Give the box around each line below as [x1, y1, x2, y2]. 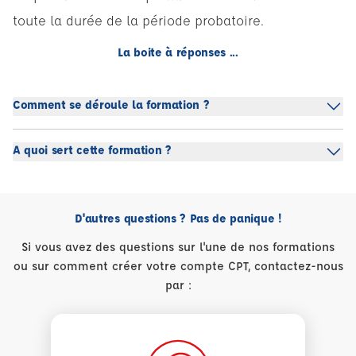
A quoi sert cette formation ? [13, 142, 172, 158]
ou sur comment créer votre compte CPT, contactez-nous [13, 258, 343, 274]
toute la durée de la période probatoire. [13, 12, 264, 29]
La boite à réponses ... [118, 44, 238, 60]
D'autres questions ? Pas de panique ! [75, 211, 281, 226]
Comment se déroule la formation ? [13, 97, 210, 113]
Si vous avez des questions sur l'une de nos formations [21, 239, 335, 255]
